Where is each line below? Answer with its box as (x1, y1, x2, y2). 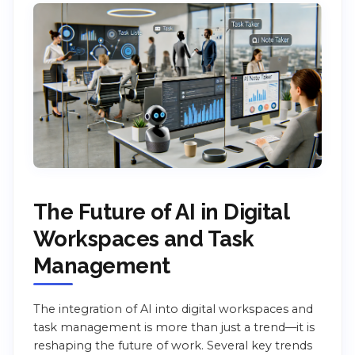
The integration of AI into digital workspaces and (33, 302, 313, 317)
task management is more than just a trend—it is (33, 320, 315, 335)
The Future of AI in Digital (33, 199, 289, 225)
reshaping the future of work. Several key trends (33, 338, 312, 353)
